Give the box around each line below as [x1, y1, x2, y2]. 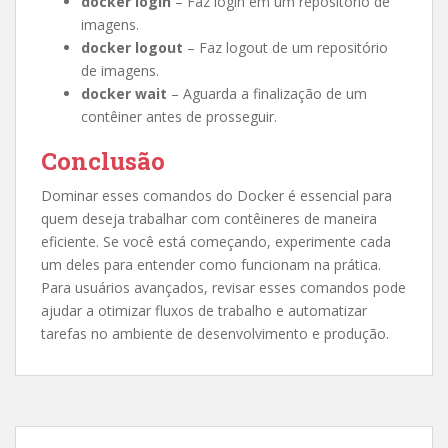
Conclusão [41, 145, 165, 177]
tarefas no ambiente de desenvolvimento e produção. [41, 324, 389, 343]
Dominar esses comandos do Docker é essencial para [41, 186, 392, 205]
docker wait [81, 84, 167, 103]
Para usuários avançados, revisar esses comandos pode [41, 278, 406, 297]
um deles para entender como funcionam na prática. [41, 255, 381, 274]
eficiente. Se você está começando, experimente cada [41, 232, 391, 251]
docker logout [81, 38, 183, 57]
